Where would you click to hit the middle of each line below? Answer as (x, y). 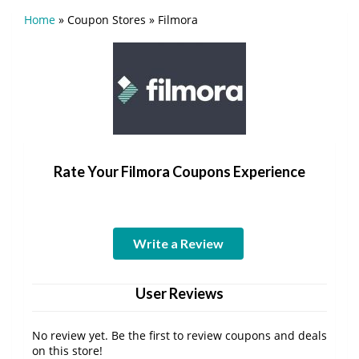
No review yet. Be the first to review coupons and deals (179, 335)
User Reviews (179, 293)
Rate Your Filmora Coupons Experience (179, 171)
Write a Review (178, 243)
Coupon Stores (107, 19)
